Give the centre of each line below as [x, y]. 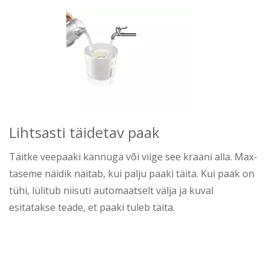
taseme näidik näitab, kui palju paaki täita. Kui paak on [132, 174]
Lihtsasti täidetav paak [84, 133]
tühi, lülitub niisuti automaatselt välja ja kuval [111, 191]
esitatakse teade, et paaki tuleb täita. [92, 208]
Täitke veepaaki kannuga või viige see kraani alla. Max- [133, 157]
